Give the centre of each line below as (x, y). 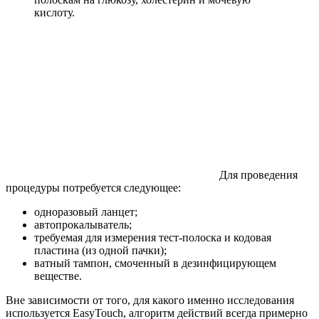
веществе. (58, 276)
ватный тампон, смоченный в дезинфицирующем (155, 263)
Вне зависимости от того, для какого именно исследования (150, 300)
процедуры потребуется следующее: (93, 188)
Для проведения (258, 175)
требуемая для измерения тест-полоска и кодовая (153, 238)
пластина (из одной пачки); (100, 251)
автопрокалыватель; (83, 225)
